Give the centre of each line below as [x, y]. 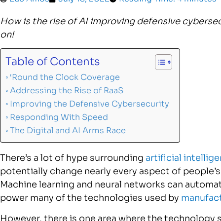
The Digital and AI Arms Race [68, 131]
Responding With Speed [59, 117]
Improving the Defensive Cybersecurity [90, 104]
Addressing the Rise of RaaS [67, 91]
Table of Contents [53, 62]
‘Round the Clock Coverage [65, 77]
